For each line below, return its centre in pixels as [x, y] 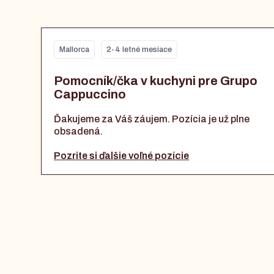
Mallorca [75, 50]
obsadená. [79, 131]
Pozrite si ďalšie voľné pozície [122, 156]
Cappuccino [90, 94]
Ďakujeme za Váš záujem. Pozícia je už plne [152, 119]
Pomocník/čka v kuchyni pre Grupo [156, 81]
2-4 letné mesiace [139, 50]
